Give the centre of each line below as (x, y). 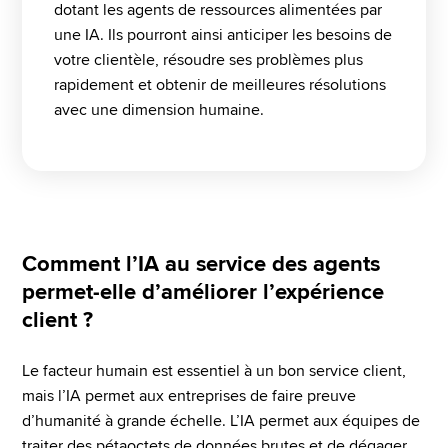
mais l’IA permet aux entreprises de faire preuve (189, 396)
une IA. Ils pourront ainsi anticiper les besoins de (223, 35)
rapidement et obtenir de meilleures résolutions (220, 85)
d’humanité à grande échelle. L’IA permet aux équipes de (221, 421)
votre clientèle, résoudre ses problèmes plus (208, 60)
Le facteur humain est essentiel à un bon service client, (214, 371)
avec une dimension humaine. (159, 110)
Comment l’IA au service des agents (201, 264)
